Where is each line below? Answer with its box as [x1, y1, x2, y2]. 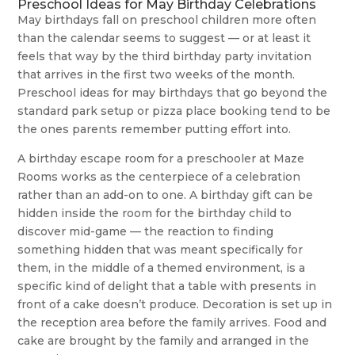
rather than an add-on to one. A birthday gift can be [17, 188, 314, 203]
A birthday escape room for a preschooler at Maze [17, 151, 305, 166]
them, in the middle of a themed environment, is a [17, 261, 306, 276]
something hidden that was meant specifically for [17, 242, 303, 258]
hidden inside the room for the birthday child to [17, 206, 292, 221]
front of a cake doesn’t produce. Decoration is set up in [17, 297, 333, 312]
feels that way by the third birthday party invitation [17, 49, 312, 64]
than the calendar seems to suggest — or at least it [17, 31, 311, 46]
